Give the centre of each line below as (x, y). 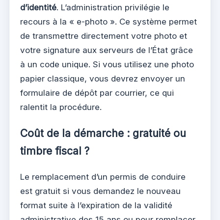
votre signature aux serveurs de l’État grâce (107, 50)
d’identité (38, 7)
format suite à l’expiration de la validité (96, 205)
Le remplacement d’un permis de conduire (103, 177)
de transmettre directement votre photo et (104, 36)
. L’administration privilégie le (113, 7)
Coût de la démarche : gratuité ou (103, 133)
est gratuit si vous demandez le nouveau (100, 191)
